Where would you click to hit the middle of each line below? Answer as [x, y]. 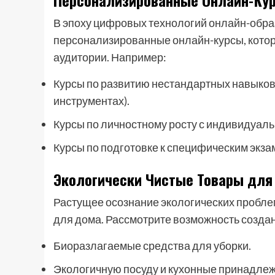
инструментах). [91, 101]
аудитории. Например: [110, 57]
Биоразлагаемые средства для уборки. [152, 246]
